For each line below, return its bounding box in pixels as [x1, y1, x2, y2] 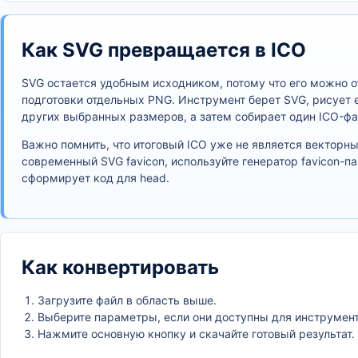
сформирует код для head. [22, 171, 169, 185]
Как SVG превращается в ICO [22, 38, 306, 62]
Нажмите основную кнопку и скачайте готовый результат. [38, 327, 355, 340]
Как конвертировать [22, 256, 219, 279]
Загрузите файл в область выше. [38, 293, 217, 307]
